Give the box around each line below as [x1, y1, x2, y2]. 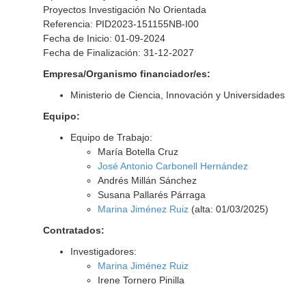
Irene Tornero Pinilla [97, 275, 184, 286]
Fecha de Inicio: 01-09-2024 [42, 33, 165, 44]
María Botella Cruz [97, 146, 178, 157]
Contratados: [42, 225, 105, 236]
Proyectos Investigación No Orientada [42, 4, 206, 15]
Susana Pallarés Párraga [97, 189, 206, 200]
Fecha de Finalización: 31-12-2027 [42, 47, 194, 58]
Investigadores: [70, 246, 137, 257]
